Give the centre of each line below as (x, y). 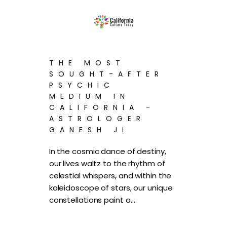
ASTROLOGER (97, 118)
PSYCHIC (82, 85)
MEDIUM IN (89, 96)
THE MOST (87, 63)
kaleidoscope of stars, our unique (111, 187)
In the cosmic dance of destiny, (107, 151)
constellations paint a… (92, 200)
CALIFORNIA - (102, 107)
